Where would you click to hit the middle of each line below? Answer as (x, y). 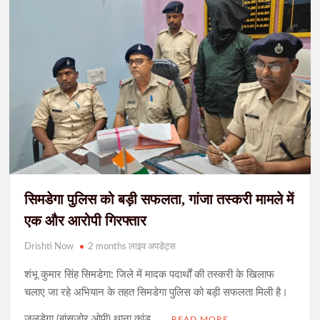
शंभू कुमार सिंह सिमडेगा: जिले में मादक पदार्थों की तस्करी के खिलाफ (150, 274)
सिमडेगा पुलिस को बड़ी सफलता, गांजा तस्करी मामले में (159, 199)
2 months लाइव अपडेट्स (132, 246)
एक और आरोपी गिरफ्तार (86, 220)
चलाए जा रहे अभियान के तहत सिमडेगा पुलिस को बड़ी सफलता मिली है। (156, 292)
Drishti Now (49, 246)
